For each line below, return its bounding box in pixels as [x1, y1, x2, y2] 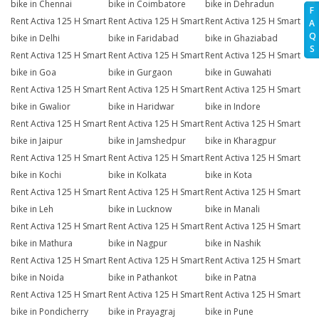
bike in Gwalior [11, 100, 70, 113]
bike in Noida [11, 271, 64, 284]
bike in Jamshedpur [108, 135, 186, 147]
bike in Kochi [11, 169, 61, 182]
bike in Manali [205, 203, 261, 216]
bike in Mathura [11, 237, 73, 250]
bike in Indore [205, 100, 261, 113]
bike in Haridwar [108, 100, 174, 113]
